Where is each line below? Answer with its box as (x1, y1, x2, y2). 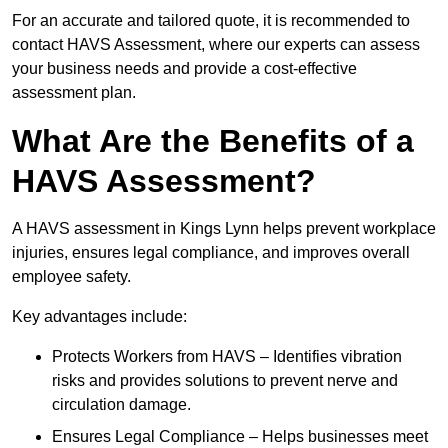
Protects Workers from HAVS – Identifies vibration (52, 348, 402, 366)
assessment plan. (12, 84, 136, 102)
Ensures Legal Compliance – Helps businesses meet (52, 428, 428, 446)
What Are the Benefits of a (12, 123, 414, 160)
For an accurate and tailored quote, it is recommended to (12, 12, 410, 30)
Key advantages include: (12, 308, 187, 326)
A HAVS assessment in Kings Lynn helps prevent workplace (12, 220, 436, 238)
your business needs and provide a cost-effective (12, 60, 357, 78)
